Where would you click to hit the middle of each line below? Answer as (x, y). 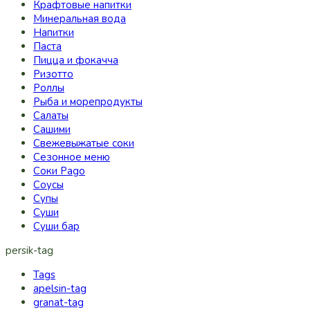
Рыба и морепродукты (88, 102)
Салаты (51, 116)
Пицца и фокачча (76, 60)
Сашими (52, 129)
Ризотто (53, 74)
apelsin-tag (60, 289)
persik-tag (29, 250)
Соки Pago (59, 171)
